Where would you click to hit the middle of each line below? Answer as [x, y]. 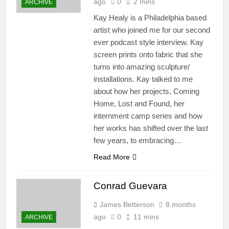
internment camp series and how [148, 116]
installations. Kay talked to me [143, 79]
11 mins [146, 217]
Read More [111, 157]
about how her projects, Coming [146, 91]
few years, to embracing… [137, 141]
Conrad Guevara [130, 186]
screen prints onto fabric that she [148, 55]
